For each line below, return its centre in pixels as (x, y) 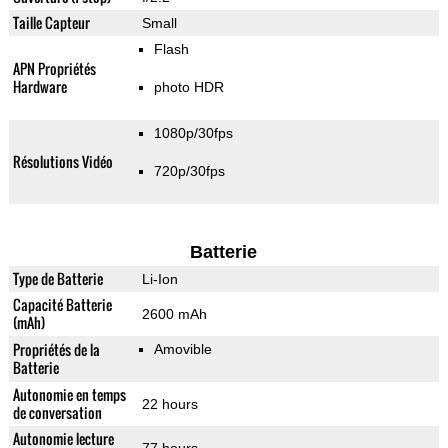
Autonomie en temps (69, 395)
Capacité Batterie (62, 305)
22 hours (169, 404)
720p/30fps (189, 171)
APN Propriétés (54, 69)
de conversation (57, 413)
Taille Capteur (51, 23)
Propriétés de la (56, 350)
